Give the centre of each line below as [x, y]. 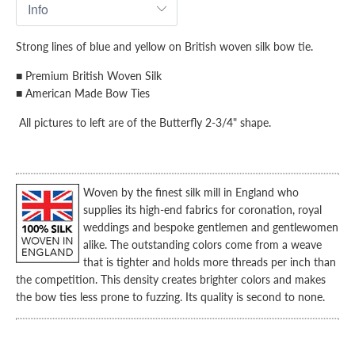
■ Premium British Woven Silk [89, 76]
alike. [97, 245]
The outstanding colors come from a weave [216, 245]
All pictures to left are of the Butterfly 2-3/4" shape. [145, 123]
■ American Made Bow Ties [83, 94]
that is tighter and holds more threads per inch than [210, 262]
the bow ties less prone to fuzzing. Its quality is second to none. [170, 297]
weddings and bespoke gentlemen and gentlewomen [211, 227]
